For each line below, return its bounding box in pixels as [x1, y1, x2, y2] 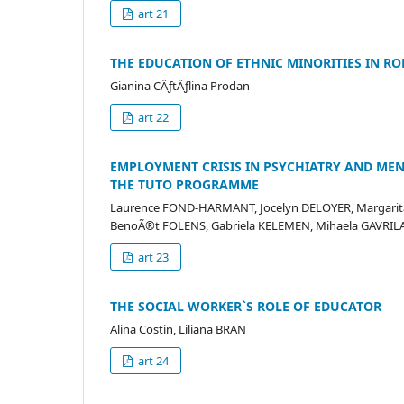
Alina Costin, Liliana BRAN [110, 320, 246, 337]
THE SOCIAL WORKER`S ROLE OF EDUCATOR [110, 297, 381, 315]
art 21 [135, 5, 170, 22]
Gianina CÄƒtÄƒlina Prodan [110, 77, 250, 94]
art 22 [135, 108, 170, 125]
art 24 [135, 352, 170, 369]
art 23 [135, 248, 170, 265]
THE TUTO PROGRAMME [110, 175, 259, 193]
